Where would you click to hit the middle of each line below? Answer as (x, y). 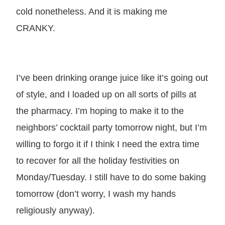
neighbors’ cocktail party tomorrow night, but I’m (111, 127)
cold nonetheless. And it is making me (92, 11)
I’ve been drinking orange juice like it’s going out (112, 77)
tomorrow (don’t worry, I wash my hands (96, 193)
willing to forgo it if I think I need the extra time (108, 144)
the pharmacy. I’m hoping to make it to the (100, 110)
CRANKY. (37, 28)
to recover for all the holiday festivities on (98, 160)
